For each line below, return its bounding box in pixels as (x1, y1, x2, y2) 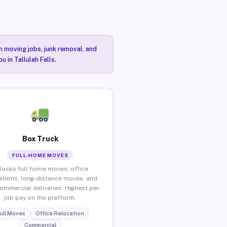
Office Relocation (35, 210, 84, 216)
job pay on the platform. (4, 194, 77, 201)
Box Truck (22, 134, 58, 143)
